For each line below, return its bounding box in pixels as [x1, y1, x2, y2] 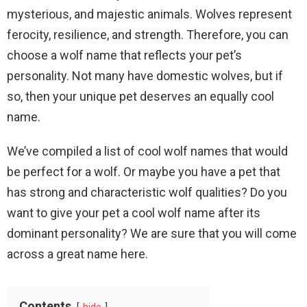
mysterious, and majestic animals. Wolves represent [7, 7, 292, 21]
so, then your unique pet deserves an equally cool [7, 89, 274, 103]
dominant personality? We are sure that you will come [7, 226, 297, 241]
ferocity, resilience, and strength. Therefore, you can [7, 27, 288, 42]
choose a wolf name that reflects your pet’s [7, 48, 242, 62]
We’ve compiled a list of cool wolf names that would [7, 144, 288, 158]
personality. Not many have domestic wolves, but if [7, 69, 283, 83]
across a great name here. [7, 247, 148, 261]
